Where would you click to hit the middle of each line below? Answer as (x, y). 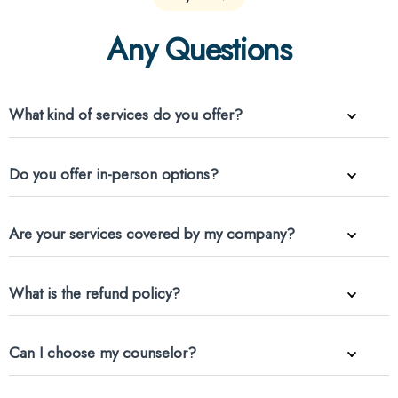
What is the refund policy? (95, 293)
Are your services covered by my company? (152, 234)
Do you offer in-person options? (114, 174)
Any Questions (199, 49)
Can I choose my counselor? (103, 353)
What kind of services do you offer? (126, 115)
